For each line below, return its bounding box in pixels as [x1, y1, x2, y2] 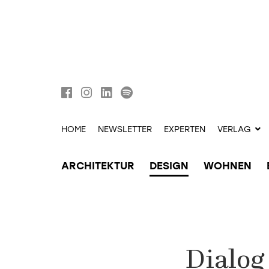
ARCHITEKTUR [61, 160, 134, 172]
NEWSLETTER [98, 124, 152, 134]
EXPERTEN [164, 124, 205, 134]
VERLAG [217, 124, 251, 134]
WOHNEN [204, 160, 252, 172]
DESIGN [150, 160, 189, 172]
